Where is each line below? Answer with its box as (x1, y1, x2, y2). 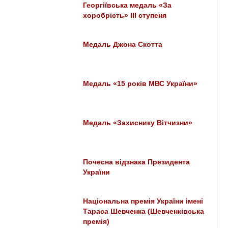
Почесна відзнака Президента (83, 158, 190, 166)
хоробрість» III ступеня (83, 12, 167, 19)
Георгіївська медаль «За (83, 2, 172, 9)
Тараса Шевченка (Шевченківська (83, 208, 205, 215)
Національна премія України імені (83, 197, 204, 205)
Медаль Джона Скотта (83, 41, 163, 48)
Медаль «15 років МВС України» (83, 80, 198, 88)
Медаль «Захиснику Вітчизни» (83, 119, 193, 127)
